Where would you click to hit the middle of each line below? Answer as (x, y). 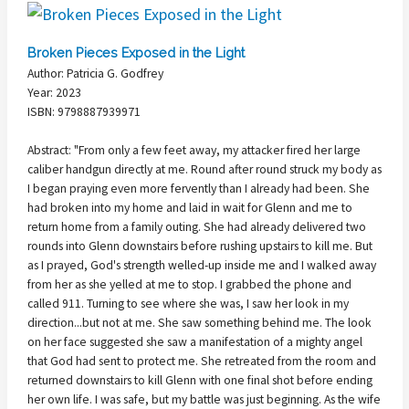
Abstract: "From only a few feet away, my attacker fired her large (194, 150)
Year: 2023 (54, 93)
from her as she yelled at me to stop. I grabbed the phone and (189, 284)
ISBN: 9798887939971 (84, 112)
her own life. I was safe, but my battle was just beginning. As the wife (204, 399)
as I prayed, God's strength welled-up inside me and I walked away (202, 265)
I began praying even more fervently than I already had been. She (199, 188)
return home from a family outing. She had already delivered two (197, 226)
